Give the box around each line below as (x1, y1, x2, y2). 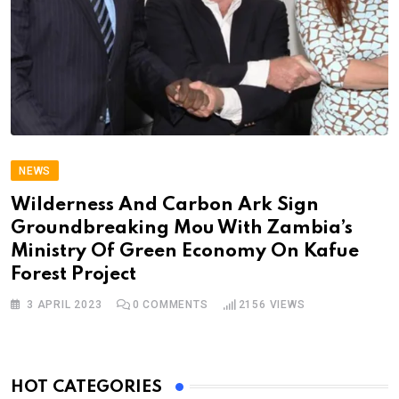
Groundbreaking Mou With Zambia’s (11, 218, 353, 238)
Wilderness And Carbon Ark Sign (11, 195, 319, 215)
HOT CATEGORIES (11, 378, 162, 395)
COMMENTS (139, 297, 208, 311)
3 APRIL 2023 (27, 297, 102, 311)
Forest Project (11, 265, 136, 284)
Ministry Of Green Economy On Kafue (11, 241, 359, 261)
